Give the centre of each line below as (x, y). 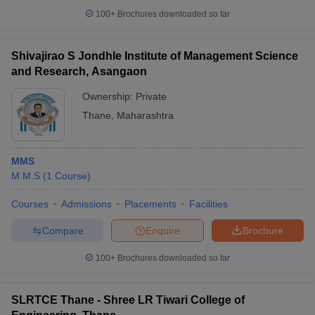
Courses (30, 204)
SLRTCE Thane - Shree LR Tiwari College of (128, 300)
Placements (150, 204)
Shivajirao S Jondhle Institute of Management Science (155, 56)
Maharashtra (145, 115)
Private (151, 96)
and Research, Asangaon (79, 71)
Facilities (208, 204)
